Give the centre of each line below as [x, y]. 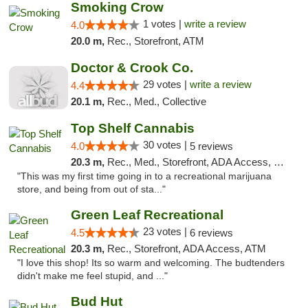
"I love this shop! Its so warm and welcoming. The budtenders [151, 263]
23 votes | [166, 231]
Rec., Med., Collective [156, 101]
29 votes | [166, 84]
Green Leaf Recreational [147, 215]
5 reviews [211, 146]
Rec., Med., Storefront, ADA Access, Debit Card [190, 162]
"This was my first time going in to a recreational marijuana [144, 176]
